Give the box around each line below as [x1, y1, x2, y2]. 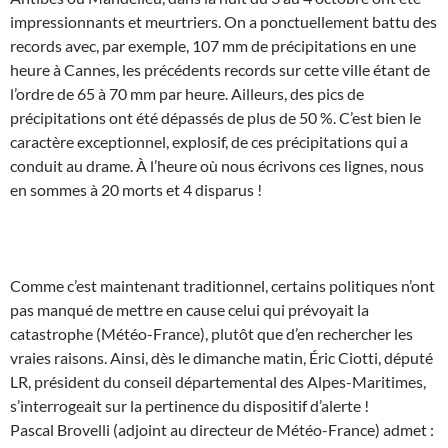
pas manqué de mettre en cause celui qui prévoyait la [10, 300, 369, 320]
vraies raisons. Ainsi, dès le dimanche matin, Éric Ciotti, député [10, 348, 433, 368]
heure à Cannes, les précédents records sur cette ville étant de [10, 60, 430, 80]
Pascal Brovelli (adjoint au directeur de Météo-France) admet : [10, 420, 434, 440]
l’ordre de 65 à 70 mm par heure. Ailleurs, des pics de [10, 84, 364, 104]
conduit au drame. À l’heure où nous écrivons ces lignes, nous [10, 156, 424, 176]
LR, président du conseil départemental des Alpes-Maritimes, [10, 372, 426, 392]
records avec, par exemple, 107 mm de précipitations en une [10, 36, 416, 56]
